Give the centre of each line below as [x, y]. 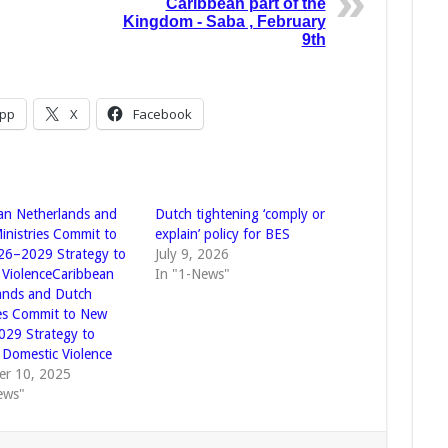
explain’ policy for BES [222, 234]
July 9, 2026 [191, 254]
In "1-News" [192, 274]
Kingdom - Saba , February [224, 22]
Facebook [162, 114]
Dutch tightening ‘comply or [239, 214]
